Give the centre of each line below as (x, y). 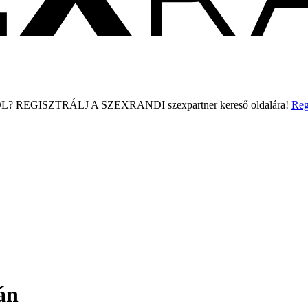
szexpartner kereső (208, 104)
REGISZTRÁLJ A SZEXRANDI (90, 104)
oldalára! (268, 104)
